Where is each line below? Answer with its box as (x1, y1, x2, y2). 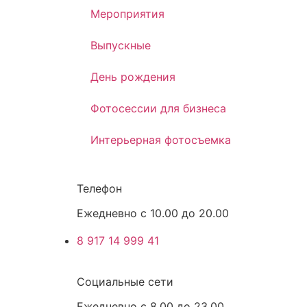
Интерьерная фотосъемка (90, 133, 231, 147)
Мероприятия (90, 7, 164, 21)
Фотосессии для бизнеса (90, 101, 226, 115)
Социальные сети (77, 275, 173, 288)
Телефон (77, 182, 122, 195)
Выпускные (90, 38, 151, 52)
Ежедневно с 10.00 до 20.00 (77, 206, 229, 220)
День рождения (90, 70, 175, 84)
